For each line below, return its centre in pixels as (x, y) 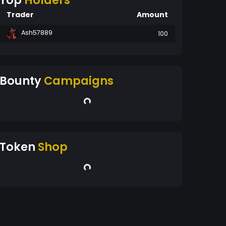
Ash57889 (37, 33)
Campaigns (79, 80)
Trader (20, 15)
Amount (152, 15)
